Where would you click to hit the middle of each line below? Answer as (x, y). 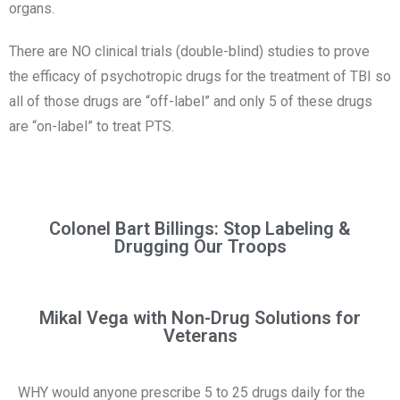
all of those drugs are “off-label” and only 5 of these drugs (191, 101)
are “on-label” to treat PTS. (92, 126)
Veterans (200, 336)
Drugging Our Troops (200, 246)
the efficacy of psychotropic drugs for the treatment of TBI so (200, 76)
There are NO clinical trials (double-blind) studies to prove (189, 51)
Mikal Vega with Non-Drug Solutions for (200, 318)
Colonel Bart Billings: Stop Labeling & (200, 229)
